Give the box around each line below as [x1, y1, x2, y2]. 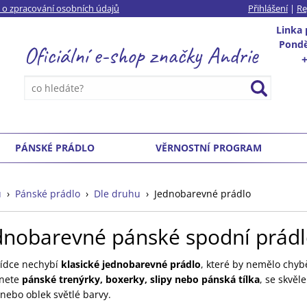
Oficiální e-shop [24, 40, 150, 70]
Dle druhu [93, 187, 140, 200]
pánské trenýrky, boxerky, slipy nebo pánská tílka [21, 273, 260, 286]
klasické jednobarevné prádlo [60, 258, 201, 271]
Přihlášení [248, 2, 288, 14]
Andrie [201, 40, 258, 70]
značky [149, 40, 202, 70]
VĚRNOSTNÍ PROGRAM [155, 141, 262, 154]
